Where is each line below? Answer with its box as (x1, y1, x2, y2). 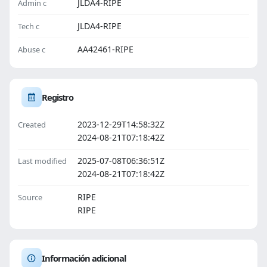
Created (18, 119, 46, 130)
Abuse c (18, 44, 45, 55)
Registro (42, 91, 73, 103)
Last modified (18, 156, 67, 166)
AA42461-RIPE (77, 44, 133, 55)
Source (18, 192, 42, 203)
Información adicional (42, 252, 126, 264)
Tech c (18, 21, 39, 32)
